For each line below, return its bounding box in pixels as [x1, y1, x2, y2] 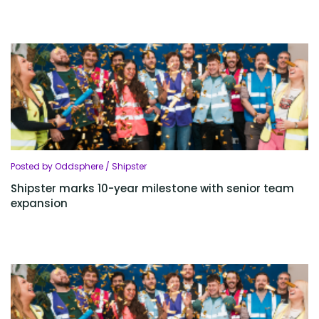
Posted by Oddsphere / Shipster [11, 160, 147, 173]
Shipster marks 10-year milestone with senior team [11, 181, 294, 197]
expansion [11, 196, 68, 211]
